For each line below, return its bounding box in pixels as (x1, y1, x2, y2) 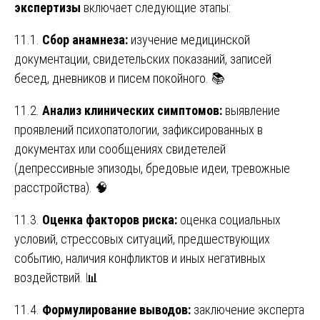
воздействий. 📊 (14, 270, 99, 286)
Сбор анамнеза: (42, 32, 128, 48)
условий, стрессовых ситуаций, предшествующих (14, 231, 270, 247)
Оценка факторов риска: (42, 212, 177, 228)
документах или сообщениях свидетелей (14, 141, 226, 157)
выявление (222, 103, 280, 119)
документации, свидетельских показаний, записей (14, 51, 271, 67)
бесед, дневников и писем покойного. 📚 (14, 71, 225, 86)
